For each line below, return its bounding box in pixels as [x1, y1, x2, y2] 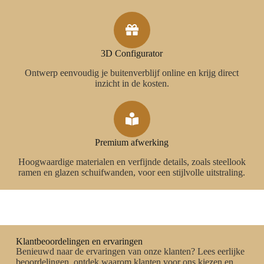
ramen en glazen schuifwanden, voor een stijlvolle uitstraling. [18, 167, 246, 177]
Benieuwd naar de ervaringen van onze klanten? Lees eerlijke [15, 246, 245, 256]
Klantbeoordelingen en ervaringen [15, 236, 143, 246]
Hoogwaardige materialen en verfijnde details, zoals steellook [18, 156, 246, 167]
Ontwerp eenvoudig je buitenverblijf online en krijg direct [25, 67, 239, 78]
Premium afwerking [95, 137, 169, 147]
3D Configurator [101, 48, 163, 58]
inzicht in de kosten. [94, 78, 169, 88]
